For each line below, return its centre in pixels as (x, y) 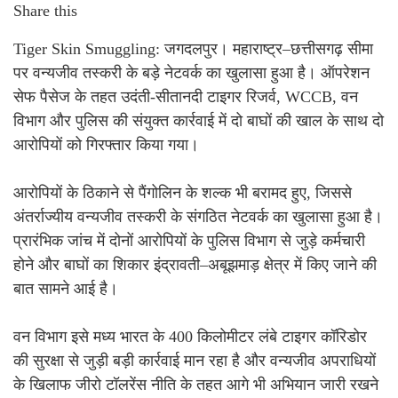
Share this (45, 11)
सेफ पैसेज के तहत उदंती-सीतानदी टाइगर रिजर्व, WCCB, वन (186, 97)
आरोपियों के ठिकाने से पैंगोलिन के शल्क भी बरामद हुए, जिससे (183, 193)
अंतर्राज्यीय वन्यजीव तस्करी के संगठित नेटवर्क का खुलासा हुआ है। (198, 217)
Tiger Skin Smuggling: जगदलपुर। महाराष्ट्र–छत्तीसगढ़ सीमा (193, 49)
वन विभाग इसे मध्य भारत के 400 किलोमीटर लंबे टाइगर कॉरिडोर (190, 337)
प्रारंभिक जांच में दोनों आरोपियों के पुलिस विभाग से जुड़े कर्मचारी (189, 241)
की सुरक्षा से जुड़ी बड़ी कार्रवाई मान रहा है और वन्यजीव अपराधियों (195, 361)
